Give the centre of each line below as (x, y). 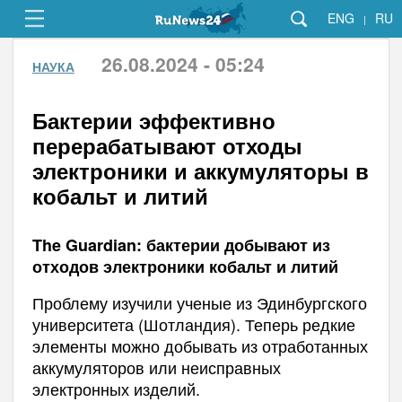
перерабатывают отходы (167, 145)
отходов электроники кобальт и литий (185, 267)
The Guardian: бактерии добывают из (181, 245)
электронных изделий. (116, 389)
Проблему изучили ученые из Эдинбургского (199, 302)
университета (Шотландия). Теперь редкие (193, 324)
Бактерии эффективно (153, 120)
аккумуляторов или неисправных (156, 367)
